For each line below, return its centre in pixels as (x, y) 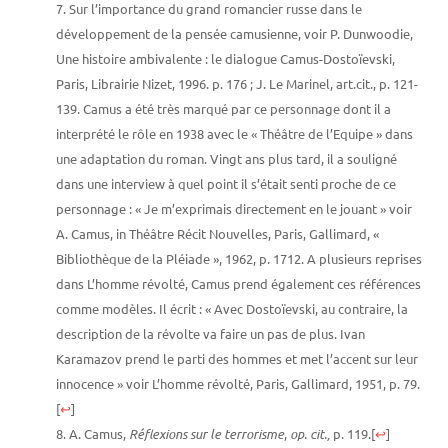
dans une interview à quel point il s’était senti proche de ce (226, 183)
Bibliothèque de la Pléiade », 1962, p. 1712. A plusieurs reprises (239, 258)
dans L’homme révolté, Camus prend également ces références (238, 283)
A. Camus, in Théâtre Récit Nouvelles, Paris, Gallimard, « (217, 233)
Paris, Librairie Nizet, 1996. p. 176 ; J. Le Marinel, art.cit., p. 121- (237, 83)
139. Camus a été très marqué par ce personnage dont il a (223, 108)
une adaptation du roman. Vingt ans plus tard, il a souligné (226, 158)
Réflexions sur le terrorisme (206, 433)
